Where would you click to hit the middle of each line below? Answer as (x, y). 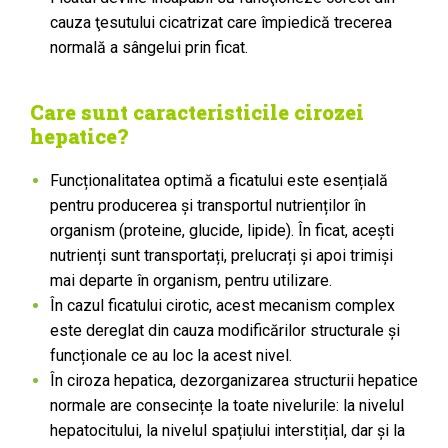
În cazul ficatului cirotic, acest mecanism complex (222, 305)
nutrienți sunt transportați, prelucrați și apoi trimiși (221, 255)
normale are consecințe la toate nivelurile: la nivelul (227, 405)
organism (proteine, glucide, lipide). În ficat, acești (222, 230)
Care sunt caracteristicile (162, 112)
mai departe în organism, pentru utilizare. (191, 280)
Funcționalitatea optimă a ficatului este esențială (219, 180)
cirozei (329, 112)
